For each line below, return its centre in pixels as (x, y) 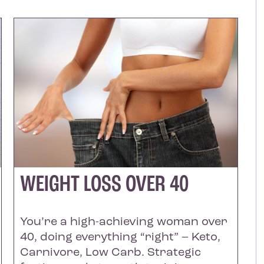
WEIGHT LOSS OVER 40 (104, 185)
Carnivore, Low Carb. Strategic (110, 253)
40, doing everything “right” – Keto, (120, 237)
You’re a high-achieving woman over (123, 222)
